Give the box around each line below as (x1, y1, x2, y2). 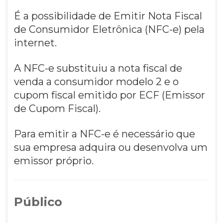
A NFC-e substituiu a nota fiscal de (13, 62, 182, 74)
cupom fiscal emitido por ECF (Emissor (13, 89, 205, 101)
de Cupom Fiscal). (13, 102, 101, 114)
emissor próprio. (13, 154, 96, 167)
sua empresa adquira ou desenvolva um (13, 141, 208, 153)
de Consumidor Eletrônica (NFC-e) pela (13, 23, 205, 35)
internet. (13, 36, 57, 49)
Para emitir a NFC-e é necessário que (13, 127, 195, 140)
